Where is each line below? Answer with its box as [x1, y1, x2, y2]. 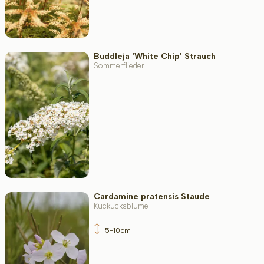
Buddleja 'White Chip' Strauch [93, 51, 216, 62]
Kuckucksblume [93, 201, 148, 210]
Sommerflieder [93, 61, 144, 71]
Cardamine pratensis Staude [93, 191, 210, 202]
